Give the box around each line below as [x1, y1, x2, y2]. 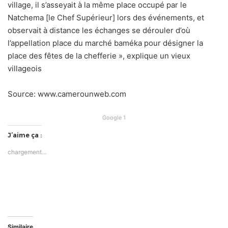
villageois [8, 64, 42, 74]
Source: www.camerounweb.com [8, 89, 126, 99]
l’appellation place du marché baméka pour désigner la [8, 38, 203, 48]
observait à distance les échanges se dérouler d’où [8, 25, 190, 36]
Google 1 [102, 114, 126, 122]
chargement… [8, 148, 47, 156]
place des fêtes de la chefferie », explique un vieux [8, 51, 190, 61]
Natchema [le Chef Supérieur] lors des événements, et [8, 13, 204, 23]
